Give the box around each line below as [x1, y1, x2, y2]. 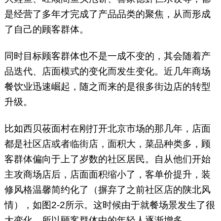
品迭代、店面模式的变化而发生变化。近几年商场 [4, 66, 211, 77]
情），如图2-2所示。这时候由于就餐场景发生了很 [4, 200, 215, 211]
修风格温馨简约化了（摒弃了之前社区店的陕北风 [4, 184, 211, 195]
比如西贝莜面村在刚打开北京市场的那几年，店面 [4, 123, 211, 134]
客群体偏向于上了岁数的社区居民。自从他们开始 [4, 154, 211, 165]
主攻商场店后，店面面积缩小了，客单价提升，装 [4, 169, 211, 180]
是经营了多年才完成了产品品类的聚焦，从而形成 [4, 9, 211, 20]
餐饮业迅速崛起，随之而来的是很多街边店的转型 [4, 81, 211, 92]
